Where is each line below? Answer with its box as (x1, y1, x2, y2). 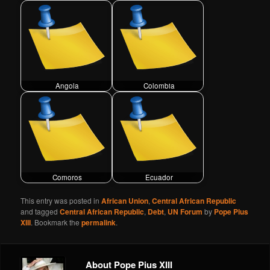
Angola (55, 81, 80, 91)
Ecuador (145, 172, 173, 183)
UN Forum (168, 206, 203, 217)
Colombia (143, 81, 175, 91)
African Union (101, 195, 149, 206)
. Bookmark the (31, 216, 82, 227)
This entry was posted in (20, 195, 102, 206)
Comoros (52, 172, 83, 183)
